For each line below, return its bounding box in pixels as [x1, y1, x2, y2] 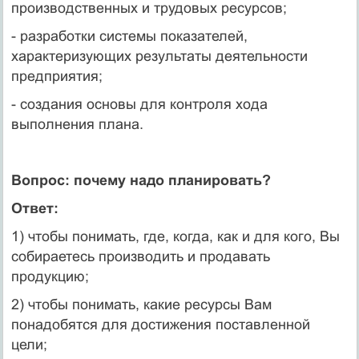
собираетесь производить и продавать [10, 248, 270, 264]
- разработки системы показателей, [10, 27, 248, 44]
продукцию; [10, 268, 89, 284]
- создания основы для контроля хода [10, 95, 268, 112]
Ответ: [10, 200, 58, 216]
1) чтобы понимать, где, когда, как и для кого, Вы [10, 228, 340, 244]
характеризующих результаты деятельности [10, 47, 308, 64]
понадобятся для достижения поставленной [10, 316, 310, 333]
